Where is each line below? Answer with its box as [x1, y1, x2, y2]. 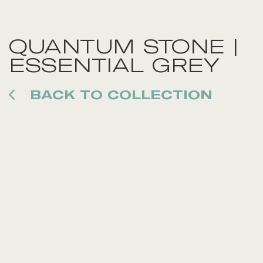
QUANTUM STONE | [9, 35, 238, 58]
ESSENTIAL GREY [9, 53, 220, 76]
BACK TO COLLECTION [25, 87, 213, 102]
